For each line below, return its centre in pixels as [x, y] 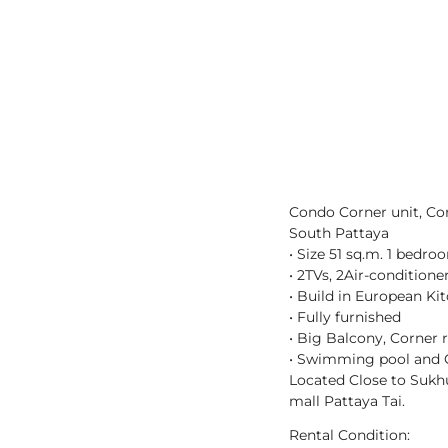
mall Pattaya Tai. [346, 401]
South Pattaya [338, 233]
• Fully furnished [344, 317]
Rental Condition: [349, 435]
